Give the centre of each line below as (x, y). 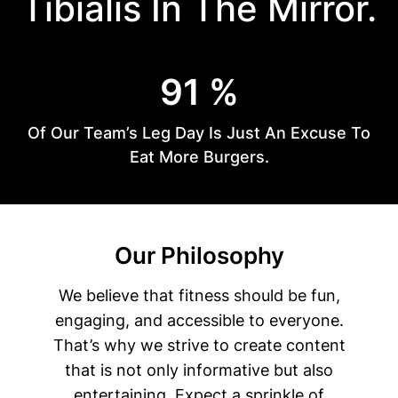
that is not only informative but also (199, 370)
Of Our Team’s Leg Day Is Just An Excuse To (199, 132)
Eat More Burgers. (199, 156)
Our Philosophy (199, 255)
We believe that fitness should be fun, (199, 295)
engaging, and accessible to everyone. (199, 320)
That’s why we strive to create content (199, 345)
